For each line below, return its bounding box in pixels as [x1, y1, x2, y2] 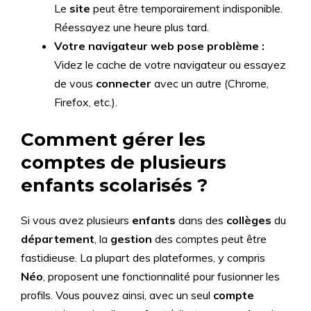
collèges [226, 213, 271, 227]
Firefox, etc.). [54, 95, 117, 109]
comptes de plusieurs [21, 151, 226, 174]
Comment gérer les [21, 128, 205, 151]
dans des [176, 213, 226, 227]
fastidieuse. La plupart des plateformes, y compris [21, 251, 265, 264]
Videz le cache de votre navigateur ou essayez [54, 58, 286, 72]
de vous [54, 76, 96, 90]
